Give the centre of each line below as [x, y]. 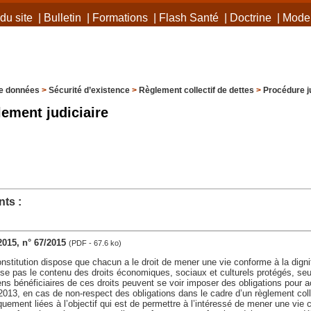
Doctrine [250, 18]
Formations [120, 18]
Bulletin [62, 18]
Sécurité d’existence [89, 91]
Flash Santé [188, 18]
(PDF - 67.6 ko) [95, 243]
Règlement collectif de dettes [196, 91]
